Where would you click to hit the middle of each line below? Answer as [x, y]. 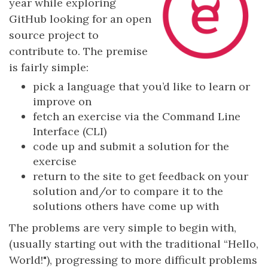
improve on [62, 101]
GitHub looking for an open [80, 19]
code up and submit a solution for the [131, 146]
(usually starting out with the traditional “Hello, [134, 244]
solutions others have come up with [126, 206]
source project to [54, 35]
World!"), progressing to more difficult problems [133, 260]
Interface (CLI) [70, 131]
